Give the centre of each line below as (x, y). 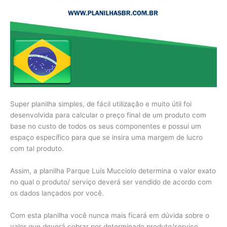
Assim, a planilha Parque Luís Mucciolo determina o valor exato (113, 171)
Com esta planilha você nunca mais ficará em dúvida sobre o (110, 215)
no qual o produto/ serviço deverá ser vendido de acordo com (111, 182)
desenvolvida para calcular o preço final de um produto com (108, 115)
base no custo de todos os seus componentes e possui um (106, 126)
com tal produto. (37, 148)
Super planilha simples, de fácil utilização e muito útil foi (101, 104)
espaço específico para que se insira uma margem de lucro (106, 137)
